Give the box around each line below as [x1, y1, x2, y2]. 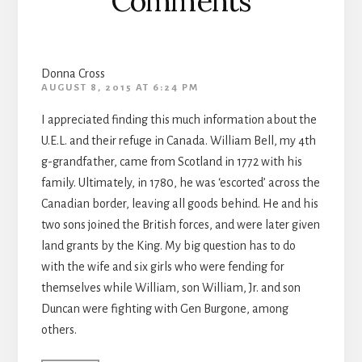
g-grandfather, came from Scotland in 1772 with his [40, 155, 302, 169]
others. [40, 323, 77, 337]
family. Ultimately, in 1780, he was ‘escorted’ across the [40, 176, 320, 190]
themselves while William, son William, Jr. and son [40, 281, 301, 295]
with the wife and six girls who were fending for [40, 260, 284, 274]
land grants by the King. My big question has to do [40, 239, 296, 253]
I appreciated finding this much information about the [40, 113, 317, 127]
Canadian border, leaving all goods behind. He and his [40, 197, 318, 211]
